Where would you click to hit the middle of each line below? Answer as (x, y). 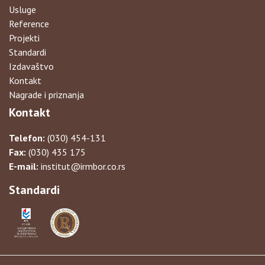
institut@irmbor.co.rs (82, 166)
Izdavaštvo (31, 66)
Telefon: (27, 138)
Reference (29, 24)
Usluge (22, 9)
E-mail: (24, 166)
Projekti (24, 38)
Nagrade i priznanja (46, 95)
